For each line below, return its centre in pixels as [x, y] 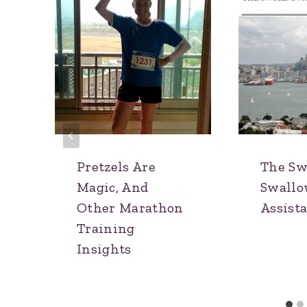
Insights [104, 249]
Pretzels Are [116, 167]
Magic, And [113, 187]
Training [106, 229]
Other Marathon [130, 208]
